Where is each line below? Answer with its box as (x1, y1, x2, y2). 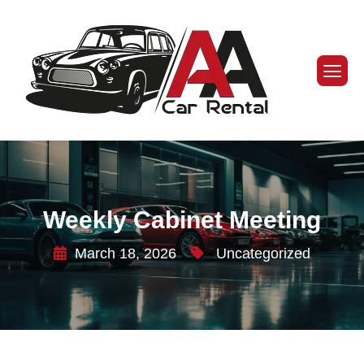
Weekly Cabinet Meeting (43, 206, 321, 233)
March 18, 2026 (75, 245, 176, 262)
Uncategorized (216, 245, 310, 262)
